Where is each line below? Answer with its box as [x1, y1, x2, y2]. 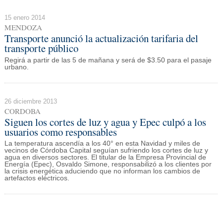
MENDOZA [4, 22, 42, 33]
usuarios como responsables [4, 124, 117, 139]
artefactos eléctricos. [4, 174, 69, 182]
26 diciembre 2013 [4, 97, 57, 105]
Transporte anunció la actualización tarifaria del [4, 31, 198, 46]
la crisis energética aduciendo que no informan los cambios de [4, 167, 200, 175]
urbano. [4, 63, 29, 71]
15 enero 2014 [4, 14, 45, 22]
